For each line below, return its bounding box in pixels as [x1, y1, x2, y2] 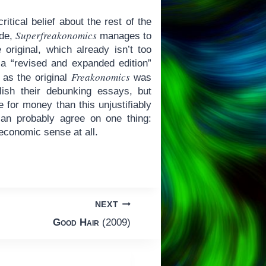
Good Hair [52, 217, 99, 229]
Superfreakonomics [15, 28, 97, 42]
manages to [96, 30, 152, 42]
